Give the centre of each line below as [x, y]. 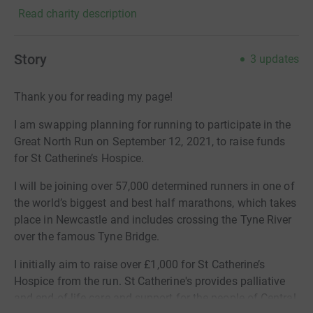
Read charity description [78, 13]
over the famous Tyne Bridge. [87, 236]
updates [279, 59]
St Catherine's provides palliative [205, 281]
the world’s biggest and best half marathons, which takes [155, 203]
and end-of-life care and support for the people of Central [155, 298]
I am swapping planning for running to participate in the [153, 124]
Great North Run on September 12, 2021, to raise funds [150, 141]
